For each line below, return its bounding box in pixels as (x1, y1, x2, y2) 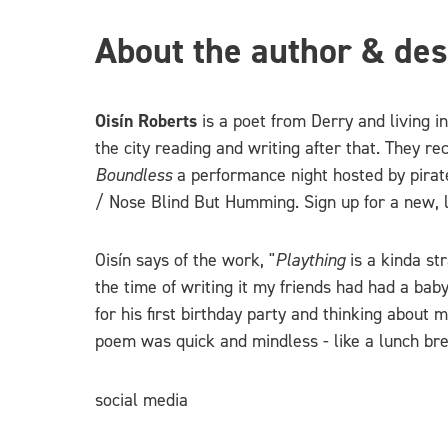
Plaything (275, 248, 345, 272)
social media (95, 387, 188, 412)
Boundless (95, 162, 177, 187)
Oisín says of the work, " (95, 248, 275, 272)
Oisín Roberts (95, 108, 197, 133)
